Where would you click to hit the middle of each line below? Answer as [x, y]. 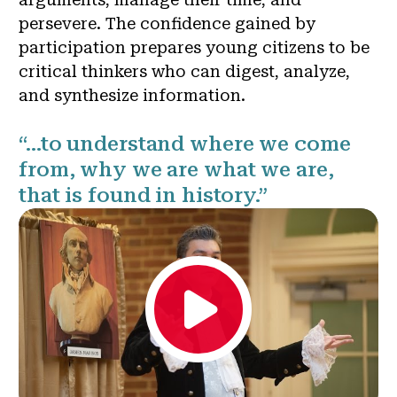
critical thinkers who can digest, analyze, [184, 71]
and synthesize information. [132, 95]
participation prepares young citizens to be [194, 47]
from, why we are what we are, [176, 169]
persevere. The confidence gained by [167, 23]
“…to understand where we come [185, 143]
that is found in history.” [143, 195]
